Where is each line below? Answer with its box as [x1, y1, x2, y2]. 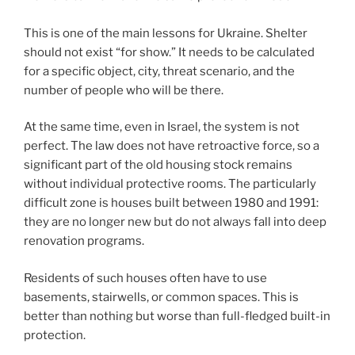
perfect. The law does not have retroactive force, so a [24, 139, 319, 154]
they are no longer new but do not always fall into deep [24, 215, 326, 230]
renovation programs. [24, 234, 144, 249]
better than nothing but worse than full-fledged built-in [24, 308, 330, 323]
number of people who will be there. [24, 82, 223, 97]
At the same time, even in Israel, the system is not [24, 120, 300, 135]
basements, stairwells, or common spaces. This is [24, 289, 299, 304]
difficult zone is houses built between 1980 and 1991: [24, 196, 319, 211]
